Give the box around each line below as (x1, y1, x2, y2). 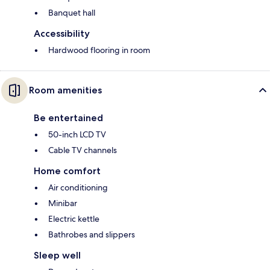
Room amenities (29, 84, 102, 96)
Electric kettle (48, 213, 99, 225)
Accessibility (34, 28, 90, 40)
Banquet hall (48, 7, 95, 19)
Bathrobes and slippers (48, 229, 135, 240)
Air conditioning (48, 182, 108, 193)
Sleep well (34, 250, 81, 262)
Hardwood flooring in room (48, 45, 150, 56)
